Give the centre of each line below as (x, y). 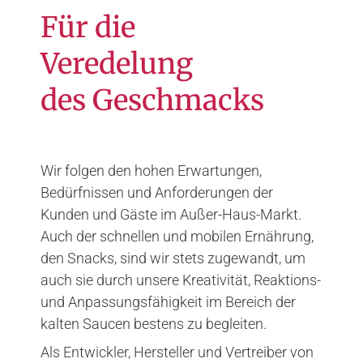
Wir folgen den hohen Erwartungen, (151, 171)
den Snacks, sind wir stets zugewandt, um (173, 258)
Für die (88, 28)
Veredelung (117, 64)
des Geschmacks (152, 100)
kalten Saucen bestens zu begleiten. (154, 324)
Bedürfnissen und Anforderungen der (157, 192)
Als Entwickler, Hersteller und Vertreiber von (177, 352)
